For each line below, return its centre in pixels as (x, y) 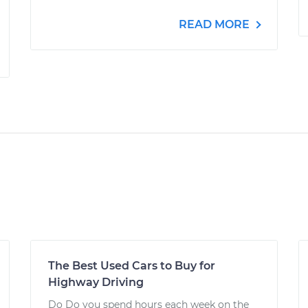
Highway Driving (96, 282)
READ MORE (216, 24)
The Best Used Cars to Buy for (132, 266)
